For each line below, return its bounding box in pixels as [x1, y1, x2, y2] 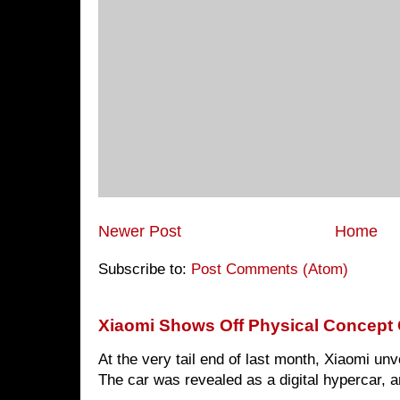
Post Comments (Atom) [191, 261, 348, 279]
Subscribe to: [98, 261, 191, 279]
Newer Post [98, 222, 181, 240]
